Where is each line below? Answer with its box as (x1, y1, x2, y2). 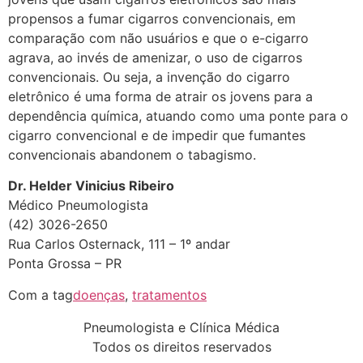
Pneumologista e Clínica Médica (83, 318, 280, 335)
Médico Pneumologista (8, 197, 148, 214)
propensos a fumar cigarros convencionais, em (8, 10, 296, 27)
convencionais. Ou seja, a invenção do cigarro (8, 68, 290, 85)
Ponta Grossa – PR (8, 255, 122, 272)
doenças (73, 286, 125, 303)
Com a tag (8, 286, 73, 303)
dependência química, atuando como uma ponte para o (8, 107, 348, 124)
